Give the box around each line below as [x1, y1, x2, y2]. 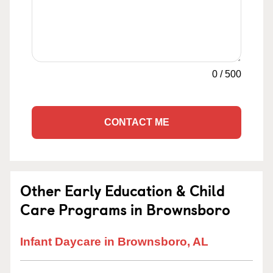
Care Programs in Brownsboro [20, 198, 230, 220]
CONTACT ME [104, 117, 169, 127]
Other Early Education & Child [20, 179, 225, 201]
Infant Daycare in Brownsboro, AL [20, 235, 208, 248]
